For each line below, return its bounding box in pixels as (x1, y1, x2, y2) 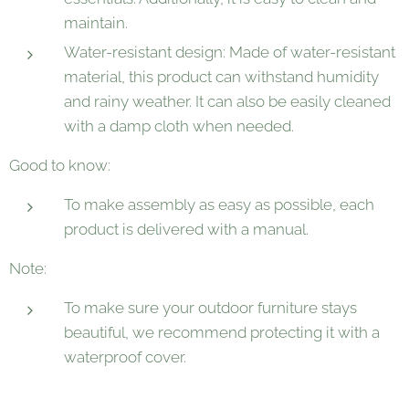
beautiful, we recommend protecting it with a (64, 323, 380, 341)
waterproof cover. (64, 348, 186, 366)
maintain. (64, 14, 128, 32)
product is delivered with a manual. (64, 220, 309, 238)
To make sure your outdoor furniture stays (64, 299, 357, 317)
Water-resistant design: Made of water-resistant (64, 43, 395, 61)
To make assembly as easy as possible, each (64, 195, 374, 214)
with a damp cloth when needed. (64, 117, 294, 135)
